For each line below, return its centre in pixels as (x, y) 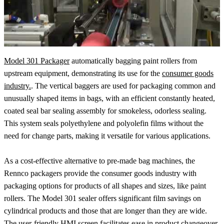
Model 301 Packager (37, 61)
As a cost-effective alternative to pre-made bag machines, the (99, 161)
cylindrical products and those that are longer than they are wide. (105, 211)
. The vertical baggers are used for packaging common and (123, 86)
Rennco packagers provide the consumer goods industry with (100, 173)
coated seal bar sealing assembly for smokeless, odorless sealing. (105, 111)
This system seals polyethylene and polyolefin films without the (104, 123)
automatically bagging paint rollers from (133, 61)
